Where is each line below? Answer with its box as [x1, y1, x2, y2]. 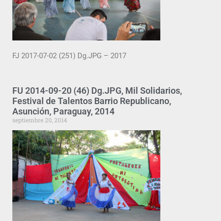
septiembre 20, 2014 [12, 116, 67, 124]
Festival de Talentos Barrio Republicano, [12, 96, 171, 107]
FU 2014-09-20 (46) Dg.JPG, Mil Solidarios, [12, 85, 182, 96]
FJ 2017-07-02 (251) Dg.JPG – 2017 [12, 51, 126, 60]
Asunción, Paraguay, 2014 [12, 106, 114, 117]
